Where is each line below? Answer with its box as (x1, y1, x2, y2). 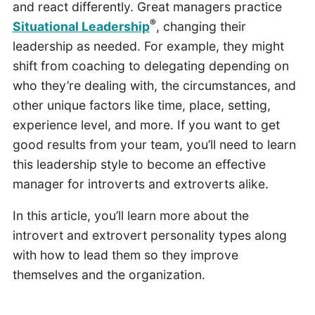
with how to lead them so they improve (12, 247, 238, 263)
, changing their (155, 18, 246, 34)
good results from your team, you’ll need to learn (12, 136, 296, 152)
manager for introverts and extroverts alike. (12, 176, 269, 191)
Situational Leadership (12, 18, 150, 34)
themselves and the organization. (12, 267, 205, 283)
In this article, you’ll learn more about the (12, 208, 249, 224)
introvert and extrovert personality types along (12, 228, 287, 243)
